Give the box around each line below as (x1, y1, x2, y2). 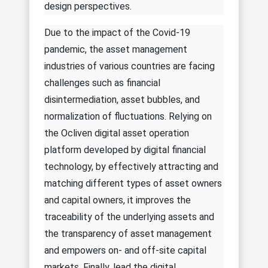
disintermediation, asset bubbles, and (44, 93, 200, 105)
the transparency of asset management (44, 227, 212, 239)
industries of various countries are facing (44, 60, 215, 72)
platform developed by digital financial (44, 144, 206, 156)
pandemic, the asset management (44, 43, 187, 55)
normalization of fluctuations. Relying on (44, 110, 212, 122)
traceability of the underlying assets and (44, 211, 214, 223)
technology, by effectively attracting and (44, 160, 218, 172)
